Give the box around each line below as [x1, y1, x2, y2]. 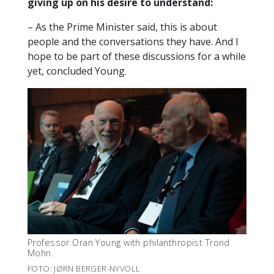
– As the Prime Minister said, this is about [28, 20, 217, 34]
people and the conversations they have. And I [28, 35, 239, 49]
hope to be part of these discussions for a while [28, 50, 246, 64]
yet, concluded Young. [28, 64, 127, 78]
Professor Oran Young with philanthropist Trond [28, 237, 230, 249]
